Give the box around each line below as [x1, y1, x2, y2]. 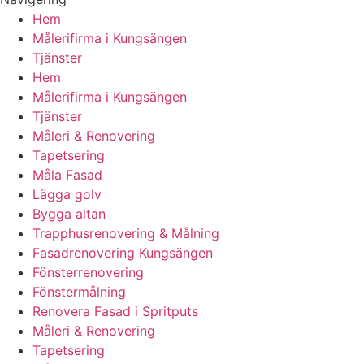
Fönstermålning [32, 283, 126, 300]
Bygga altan [32, 205, 106, 222]
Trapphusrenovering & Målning [32, 224, 219, 241]
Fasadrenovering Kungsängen [32, 244, 213, 261]
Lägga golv [32, 185, 102, 202]
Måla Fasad [32, 166, 102, 183]
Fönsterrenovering [32, 263, 144, 280]
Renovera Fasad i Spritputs [32, 302, 198, 319]
